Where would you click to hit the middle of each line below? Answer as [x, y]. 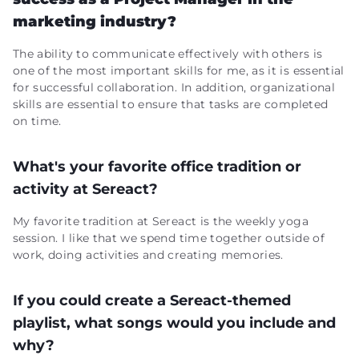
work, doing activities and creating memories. [148, 255]
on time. [37, 121]
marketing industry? [95, 22]
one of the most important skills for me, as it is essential [179, 71]
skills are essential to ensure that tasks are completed [171, 104]
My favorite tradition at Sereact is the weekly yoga [161, 221]
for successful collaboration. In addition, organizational [174, 87]
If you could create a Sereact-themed [152, 301]
